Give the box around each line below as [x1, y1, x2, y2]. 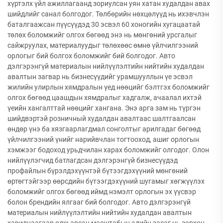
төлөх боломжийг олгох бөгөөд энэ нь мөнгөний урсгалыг [7, 31, 197, 39]
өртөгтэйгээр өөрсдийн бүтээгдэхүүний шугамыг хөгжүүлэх [7, 177, 205, 185]
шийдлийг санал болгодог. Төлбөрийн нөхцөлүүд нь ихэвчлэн [7, 10, 209, 18]
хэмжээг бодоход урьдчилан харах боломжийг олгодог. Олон [7, 146, 209, 154]
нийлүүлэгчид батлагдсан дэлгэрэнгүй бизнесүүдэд [7, 156, 178, 164]
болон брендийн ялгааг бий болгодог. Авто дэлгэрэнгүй [7, 198, 191, 206]
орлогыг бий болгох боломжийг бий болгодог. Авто [7, 52, 175, 60]
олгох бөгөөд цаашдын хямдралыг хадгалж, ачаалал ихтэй [7, 94, 202, 102]
